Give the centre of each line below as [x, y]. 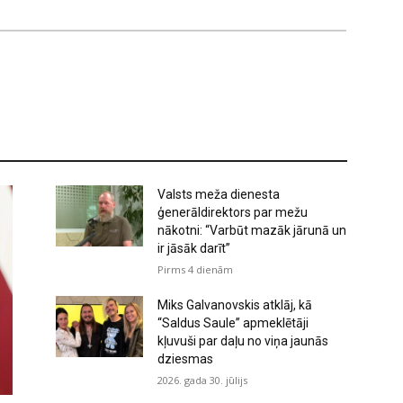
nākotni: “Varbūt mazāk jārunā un [252, 230]
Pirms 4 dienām [196, 269]
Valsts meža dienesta [219, 194]
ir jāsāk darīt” [194, 248]
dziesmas [186, 358]
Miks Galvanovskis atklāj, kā [235, 304]
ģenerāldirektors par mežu [233, 212]
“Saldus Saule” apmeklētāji [233, 322]
